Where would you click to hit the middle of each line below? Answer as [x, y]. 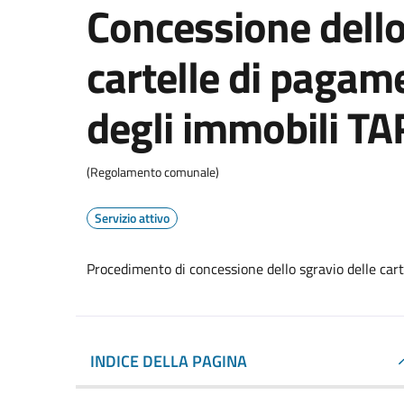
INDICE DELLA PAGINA [169, 361]
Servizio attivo [132, 217]
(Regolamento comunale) [153, 171]
